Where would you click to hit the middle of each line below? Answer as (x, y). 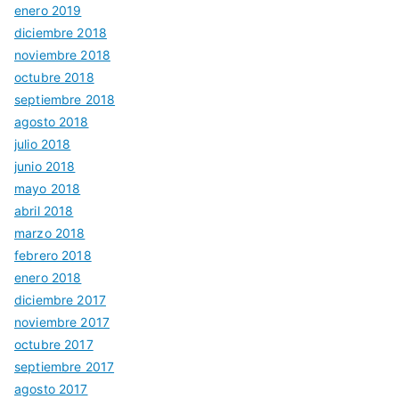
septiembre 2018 (65, 100)
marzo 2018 (50, 233)
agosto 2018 (52, 122)
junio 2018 (45, 167)
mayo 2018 (48, 189)
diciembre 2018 (61, 33)
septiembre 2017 (65, 367)
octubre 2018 (54, 77)
